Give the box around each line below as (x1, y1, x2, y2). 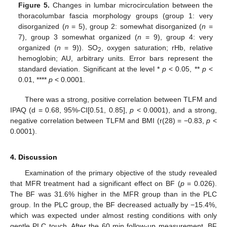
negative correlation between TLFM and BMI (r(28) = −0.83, (10, 116, 207, 125)
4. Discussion (10, 153, 57, 161)
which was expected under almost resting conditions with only (10, 211, 217, 219)
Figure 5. (18, 1, 50, 10)
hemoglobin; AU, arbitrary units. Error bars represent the (18, 54, 213, 63)
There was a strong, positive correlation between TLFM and (24, 95, 217, 103)
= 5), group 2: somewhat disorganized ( (68, 22, 202, 31)
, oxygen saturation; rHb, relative (101, 44, 213, 52)
